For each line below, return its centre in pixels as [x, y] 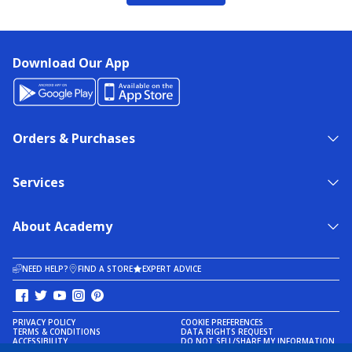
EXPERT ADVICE [172, 269]
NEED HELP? [45, 269]
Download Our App [71, 63]
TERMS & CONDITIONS [57, 332]
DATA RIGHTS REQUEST [227, 332]
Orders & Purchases [74, 138]
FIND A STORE [105, 269]
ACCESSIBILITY [40, 341]
